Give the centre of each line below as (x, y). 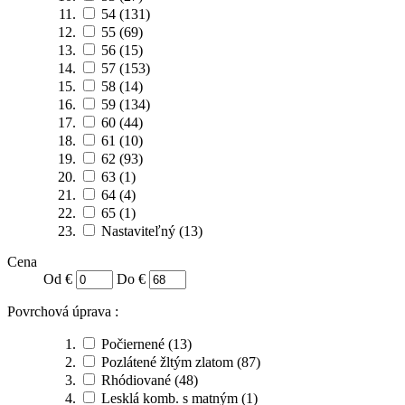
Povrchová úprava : (63, 311)
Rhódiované (136, 380)
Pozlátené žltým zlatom (167, 362)
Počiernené (133, 344)
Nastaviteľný (138, 231)
